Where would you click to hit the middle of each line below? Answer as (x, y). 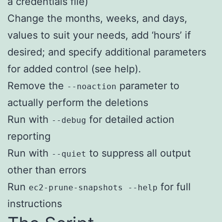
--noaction (92, 86)
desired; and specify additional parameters (107, 52)
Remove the (37, 85)
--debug (69, 120)
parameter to (148, 85)
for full (174, 187)
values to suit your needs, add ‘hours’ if (99, 35)
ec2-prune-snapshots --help (93, 187)
